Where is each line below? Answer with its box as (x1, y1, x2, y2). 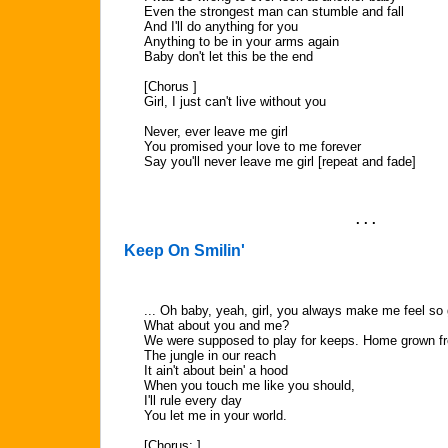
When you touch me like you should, (144, 378, 355, 393)
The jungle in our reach (144, 348, 276, 363)
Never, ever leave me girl (144, 124, 288, 139)
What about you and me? (144, 318, 289, 333)
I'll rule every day (144, 393, 242, 408)
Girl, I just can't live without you (144, 94, 326, 109)
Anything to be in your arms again (144, 34, 339, 49)
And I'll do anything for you (144, 19, 298, 34)
